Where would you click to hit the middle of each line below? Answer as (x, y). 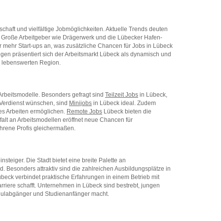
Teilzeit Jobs (122, 95)
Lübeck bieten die (127, 112)
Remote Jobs (84, 112)
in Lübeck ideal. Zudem (124, 103)
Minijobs (80, 103)
